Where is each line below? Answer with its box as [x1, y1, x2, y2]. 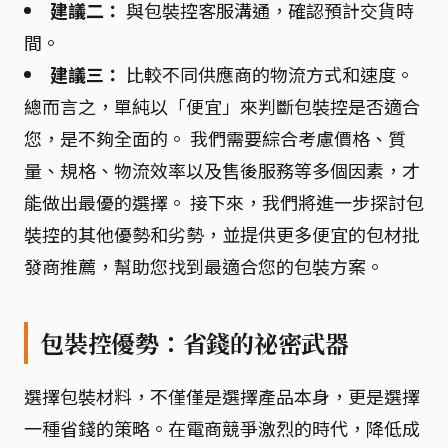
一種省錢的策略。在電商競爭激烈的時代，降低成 [24, 415, 420, 441]
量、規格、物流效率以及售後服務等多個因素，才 [24, 157, 420, 183]
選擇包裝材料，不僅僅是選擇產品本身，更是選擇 [24, 383, 420, 409]
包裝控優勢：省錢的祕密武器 [40, 327, 349, 359]
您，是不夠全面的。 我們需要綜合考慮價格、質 [24, 125, 406, 151]
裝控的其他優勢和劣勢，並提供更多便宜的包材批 [24, 221, 420, 247]
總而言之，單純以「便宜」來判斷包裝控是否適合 [24, 93, 420, 119]
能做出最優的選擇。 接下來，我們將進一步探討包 [24, 189, 424, 215]
